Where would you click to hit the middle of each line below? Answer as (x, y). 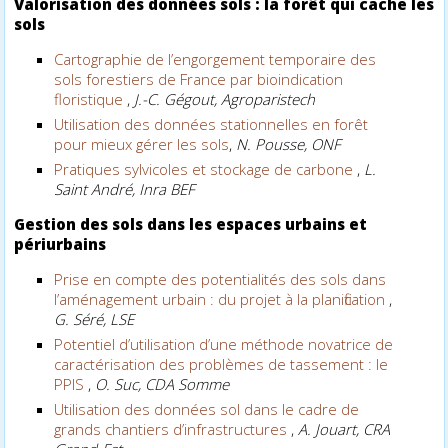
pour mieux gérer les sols (142, 143)
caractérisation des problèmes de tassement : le (221, 363)
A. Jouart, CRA (344, 428)
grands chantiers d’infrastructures (171, 428)
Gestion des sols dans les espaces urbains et (191, 223)
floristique (91, 98)
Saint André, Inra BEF (125, 188)
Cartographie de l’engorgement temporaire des (215, 58)
